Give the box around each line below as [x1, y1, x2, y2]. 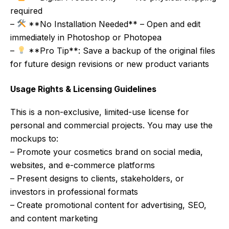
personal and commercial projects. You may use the [10, 120, 213, 130]
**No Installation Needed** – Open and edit [26, 18, 201, 29]
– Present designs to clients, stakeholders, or [10, 173, 184, 184]
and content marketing [10, 213, 98, 223]
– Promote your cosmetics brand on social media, [10, 146, 203, 157]
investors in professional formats [10, 186, 138, 197]
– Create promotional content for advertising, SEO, [10, 199, 207, 210]
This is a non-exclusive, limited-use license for [10, 106, 189, 117]
